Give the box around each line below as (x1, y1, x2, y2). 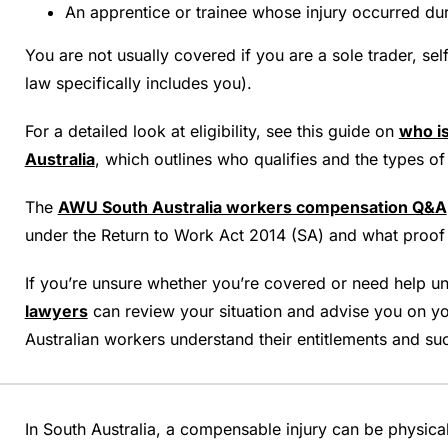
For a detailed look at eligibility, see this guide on (24, 121, 394, 141)
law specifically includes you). (24, 73, 252, 93)
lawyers (24, 301, 88, 321)
